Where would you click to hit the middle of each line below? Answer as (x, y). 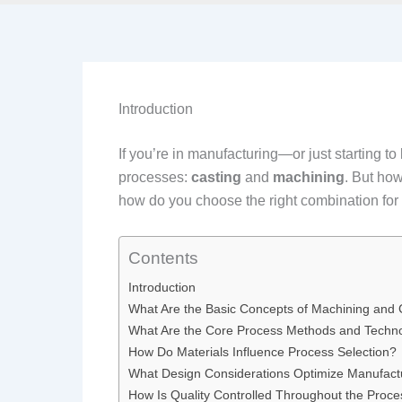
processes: (155, 177)
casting (216, 177)
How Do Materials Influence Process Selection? (262, 351)
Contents (163, 258)
